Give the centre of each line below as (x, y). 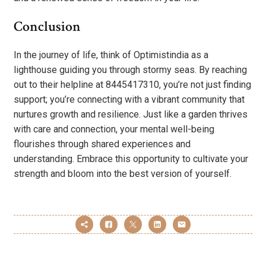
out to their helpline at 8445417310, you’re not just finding (132, 84)
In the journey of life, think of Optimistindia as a (111, 55)
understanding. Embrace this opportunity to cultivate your (131, 159)
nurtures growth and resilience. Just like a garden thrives (131, 114)
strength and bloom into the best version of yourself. (123, 173)
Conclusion (47, 26)
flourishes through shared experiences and (102, 144)
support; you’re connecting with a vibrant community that (129, 99)
